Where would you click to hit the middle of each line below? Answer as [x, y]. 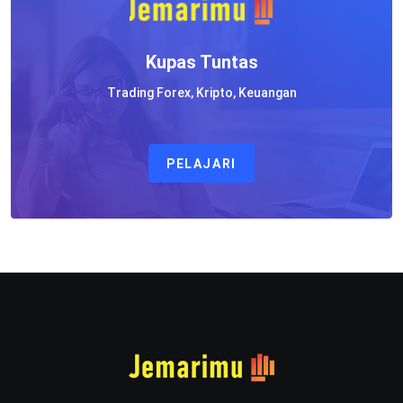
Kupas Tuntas [201, 63]
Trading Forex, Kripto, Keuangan [201, 93]
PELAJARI [201, 164]
